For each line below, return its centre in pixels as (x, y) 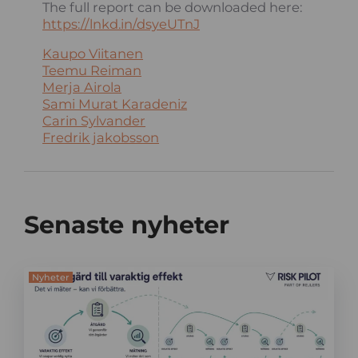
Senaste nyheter (127, 225)
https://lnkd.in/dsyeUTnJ (121, 24)
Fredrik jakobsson (101, 137)
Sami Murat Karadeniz (115, 103)
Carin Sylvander (94, 120)
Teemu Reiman (92, 70)
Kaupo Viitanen (93, 53)
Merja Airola (82, 87)
